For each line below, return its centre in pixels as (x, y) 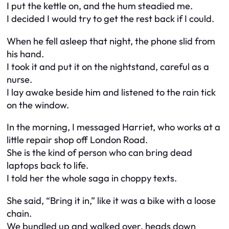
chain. (19, 213)
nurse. (19, 79)
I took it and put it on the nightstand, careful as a (108, 66)
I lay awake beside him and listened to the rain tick (111, 92)
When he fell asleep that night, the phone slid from (111, 41)
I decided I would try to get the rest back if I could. (110, 19)
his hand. (25, 54)
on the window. (38, 105)
